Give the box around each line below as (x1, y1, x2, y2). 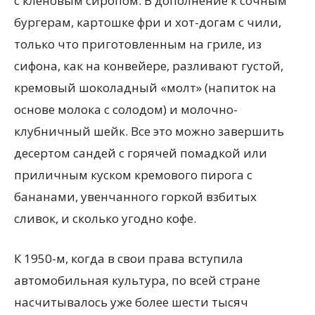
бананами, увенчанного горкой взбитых (14, 188, 257, 205)
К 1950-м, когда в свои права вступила (14, 250, 243, 266)
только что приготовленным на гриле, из (14, 36, 262, 52)
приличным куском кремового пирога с (14, 167, 252, 183)
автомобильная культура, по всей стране (14, 272, 260, 288)
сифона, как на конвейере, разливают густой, (14, 58, 283, 74)
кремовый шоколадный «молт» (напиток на (14, 79, 276, 96)
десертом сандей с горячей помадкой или (14, 145, 267, 161)
